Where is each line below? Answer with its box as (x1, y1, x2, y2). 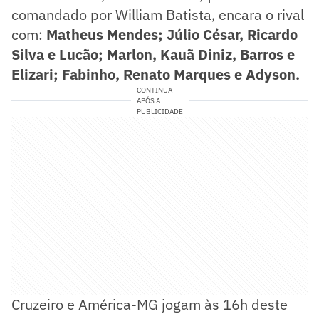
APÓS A (136, 95, 160, 105)
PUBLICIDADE (136, 106, 183, 116)
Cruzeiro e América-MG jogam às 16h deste (11, 294, 288, 314)
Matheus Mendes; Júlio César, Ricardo (46, 24, 298, 44)
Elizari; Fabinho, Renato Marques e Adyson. (11, 64, 300, 84)
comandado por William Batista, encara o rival (11, 4, 304, 24)
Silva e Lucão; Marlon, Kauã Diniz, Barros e (11, 44, 295, 64)
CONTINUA (136, 85, 172, 95)
